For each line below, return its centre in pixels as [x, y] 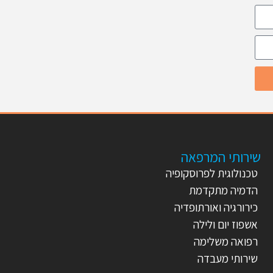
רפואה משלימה [226, 241]
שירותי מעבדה [228, 258]
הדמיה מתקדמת [223, 190]
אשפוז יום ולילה [224, 224]
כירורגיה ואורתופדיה [216, 207]
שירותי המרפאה [221, 157]
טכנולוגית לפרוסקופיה [212, 173]
